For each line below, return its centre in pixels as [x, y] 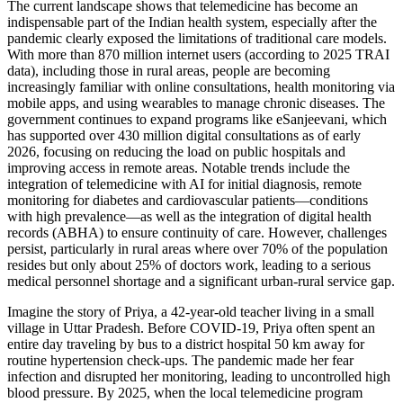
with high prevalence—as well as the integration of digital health [189, 216]
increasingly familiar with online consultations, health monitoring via [201, 86]
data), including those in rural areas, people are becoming [169, 70]
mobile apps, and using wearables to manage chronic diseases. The [196, 103]
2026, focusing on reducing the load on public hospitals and [176, 151]
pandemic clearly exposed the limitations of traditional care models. [197, 38]
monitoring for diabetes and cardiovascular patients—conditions [188, 200]
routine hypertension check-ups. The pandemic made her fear [180, 360]
